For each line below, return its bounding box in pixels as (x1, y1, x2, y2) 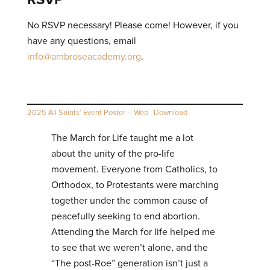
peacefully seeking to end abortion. (51, 209, 200, 223)
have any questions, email (27, 34, 136, 48)
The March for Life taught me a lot (51, 130, 193, 145)
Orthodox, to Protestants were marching (51, 177, 219, 192)
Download (154, 106, 188, 118)
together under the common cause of (51, 193, 208, 207)
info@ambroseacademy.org (27, 49, 141, 64)
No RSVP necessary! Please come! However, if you (27, 18, 239, 33)
